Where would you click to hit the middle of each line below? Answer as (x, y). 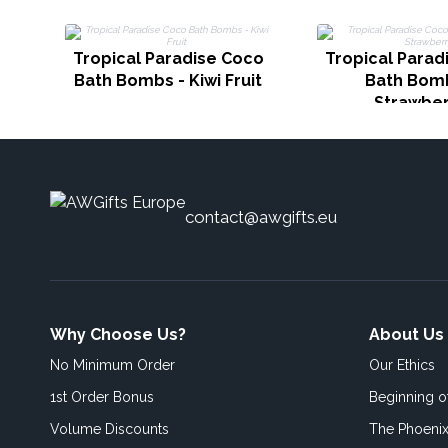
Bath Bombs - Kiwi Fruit (168, 80)
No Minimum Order (112, 365)
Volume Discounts (109, 429)
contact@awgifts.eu (261, 217)
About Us (406, 334)
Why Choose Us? (118, 334)
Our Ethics (402, 365)
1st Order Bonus (102, 397)
